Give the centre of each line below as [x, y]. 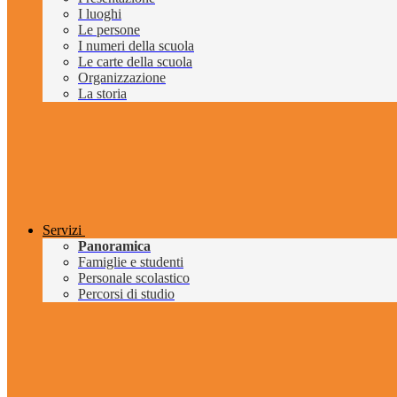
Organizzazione [122, 78]
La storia [102, 94]
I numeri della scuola [136, 46]
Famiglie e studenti [131, 262]
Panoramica [114, 246]
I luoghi [100, 14]
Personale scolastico [134, 278]
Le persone [109, 30]
